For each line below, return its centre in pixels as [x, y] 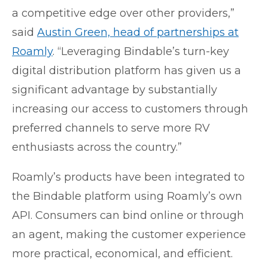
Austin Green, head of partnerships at [138, 32]
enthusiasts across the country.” [97, 147]
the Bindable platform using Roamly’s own [127, 196]
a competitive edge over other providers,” [123, 13]
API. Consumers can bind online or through [128, 215]
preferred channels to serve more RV [111, 128]
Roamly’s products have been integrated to [128, 177]
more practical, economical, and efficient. [122, 253]
